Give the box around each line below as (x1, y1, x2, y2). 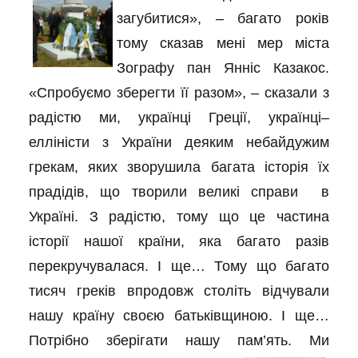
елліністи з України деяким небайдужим (29, 134, 329, 150)
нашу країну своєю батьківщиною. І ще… (29, 308, 329, 324)
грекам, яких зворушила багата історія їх (29, 159, 329, 175)
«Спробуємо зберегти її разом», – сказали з (29, 85, 329, 101)
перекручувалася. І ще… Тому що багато (29, 258, 329, 274)
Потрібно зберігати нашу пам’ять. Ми (29, 332, 329, 348)
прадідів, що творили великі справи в (29, 184, 329, 200)
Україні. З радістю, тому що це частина (29, 209, 329, 225)
